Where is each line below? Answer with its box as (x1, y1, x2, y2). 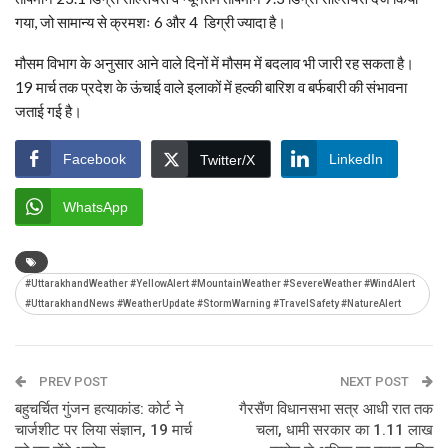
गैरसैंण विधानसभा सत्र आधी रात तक (239, 399, 433, 418)
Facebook (63, 150, 126, 167)
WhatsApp (63, 198, 128, 215)
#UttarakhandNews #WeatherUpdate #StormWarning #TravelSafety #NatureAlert (25, 297, 401, 309)
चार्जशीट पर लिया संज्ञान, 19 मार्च (15, 420, 192, 439)
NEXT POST (340, 373, 412, 389)
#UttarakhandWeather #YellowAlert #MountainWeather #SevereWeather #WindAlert (25, 277, 415, 289)
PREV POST (36, 373, 108, 389)
